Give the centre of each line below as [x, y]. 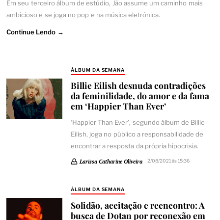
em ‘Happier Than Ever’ [118, 106]
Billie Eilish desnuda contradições [138, 85]
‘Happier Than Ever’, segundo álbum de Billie [138, 122]
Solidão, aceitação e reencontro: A [137, 205]
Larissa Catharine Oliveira [111, 162]
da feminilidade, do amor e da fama [140, 96]
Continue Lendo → [35, 32]
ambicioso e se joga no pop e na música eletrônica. [83, 15]
